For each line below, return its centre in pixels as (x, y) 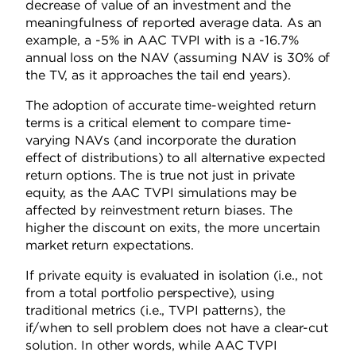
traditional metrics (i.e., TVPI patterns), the (156, 311)
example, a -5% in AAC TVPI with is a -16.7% (162, 41)
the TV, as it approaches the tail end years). (158, 75)
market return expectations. (110, 246)
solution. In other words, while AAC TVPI (151, 346)
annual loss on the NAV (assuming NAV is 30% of (178, 58)
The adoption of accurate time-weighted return (171, 106)
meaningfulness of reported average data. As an (174, 23)
